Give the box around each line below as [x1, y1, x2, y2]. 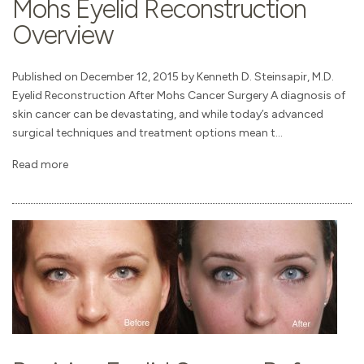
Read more [12, 158, 68, 172]
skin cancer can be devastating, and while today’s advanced [12, 107, 323, 122]
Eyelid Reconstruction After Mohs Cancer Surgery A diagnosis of [12, 89, 345, 103]
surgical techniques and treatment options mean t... [12, 126, 283, 141]
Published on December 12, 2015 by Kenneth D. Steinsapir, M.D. [12, 70, 334, 84]
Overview [12, 19, 114, 51]
